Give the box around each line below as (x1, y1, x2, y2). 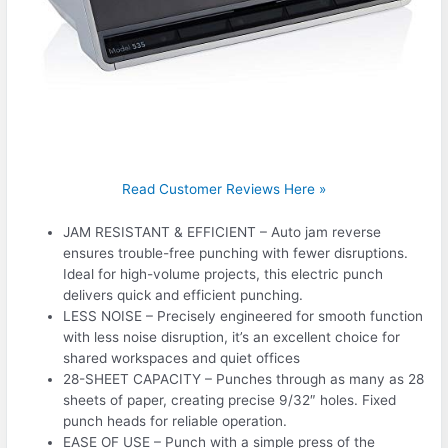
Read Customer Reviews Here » (122, 181, 326, 198)
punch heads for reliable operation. (63, 413, 288, 430)
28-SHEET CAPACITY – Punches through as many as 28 (63, 371, 425, 388)
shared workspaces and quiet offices (63, 350, 301, 367)
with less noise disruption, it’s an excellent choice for (63, 329, 401, 346)
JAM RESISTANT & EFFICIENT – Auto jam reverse (63, 224, 382, 241)
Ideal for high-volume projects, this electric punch (63, 266, 384, 283)
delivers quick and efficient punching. (63, 287, 304, 304)
